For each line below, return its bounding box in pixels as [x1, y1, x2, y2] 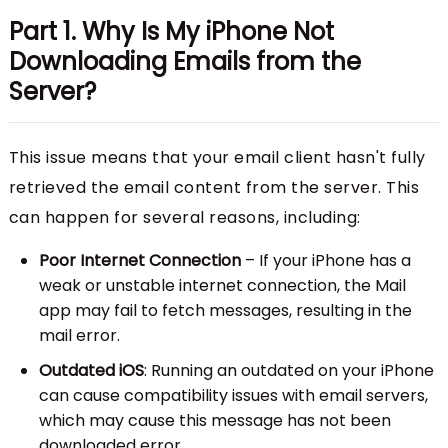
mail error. [38, 323, 120, 347]
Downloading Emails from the [8, 44, 361, 78]
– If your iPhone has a [240, 248, 411, 272]
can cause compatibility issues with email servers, [38, 383, 428, 407]
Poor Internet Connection [38, 248, 241, 272]
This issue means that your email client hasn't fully [8, 145, 426, 169]
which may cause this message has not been [38, 408, 391, 432]
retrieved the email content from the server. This [8, 175, 420, 199]
